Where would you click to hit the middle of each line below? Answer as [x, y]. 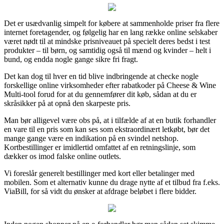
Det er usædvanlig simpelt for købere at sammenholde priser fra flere [112, 23]
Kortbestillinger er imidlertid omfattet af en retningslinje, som [100, 147]
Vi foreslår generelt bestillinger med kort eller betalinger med [99, 173]
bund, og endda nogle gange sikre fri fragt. [71, 59]
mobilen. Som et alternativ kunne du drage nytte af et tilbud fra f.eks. [112, 182]
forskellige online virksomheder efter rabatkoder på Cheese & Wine [110, 85]
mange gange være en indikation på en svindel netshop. [91, 138]
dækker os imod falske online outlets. [62, 156]
